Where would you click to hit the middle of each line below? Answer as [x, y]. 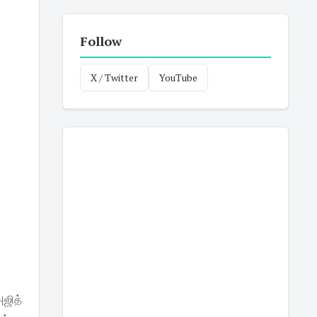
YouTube [178, 77]
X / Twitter [114, 77]
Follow [100, 41]
